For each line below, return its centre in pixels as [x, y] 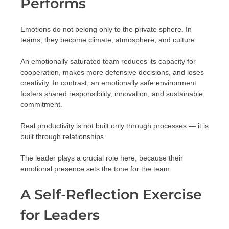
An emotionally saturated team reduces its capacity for [108, 62]
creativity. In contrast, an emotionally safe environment [108, 83]
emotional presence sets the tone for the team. [96, 169]
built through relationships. [63, 137]
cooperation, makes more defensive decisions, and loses [112, 72]
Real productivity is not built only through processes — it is [114, 126]
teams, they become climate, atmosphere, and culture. [109, 40]
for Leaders [60, 215]
